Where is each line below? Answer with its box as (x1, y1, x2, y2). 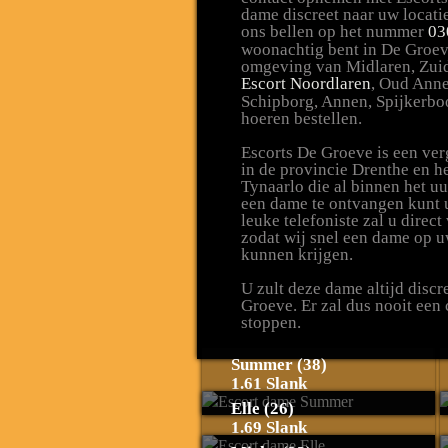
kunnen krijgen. (241, 245, 353, 264)
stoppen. (241, 313, 301, 332)
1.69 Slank (231, 418, 307, 437)
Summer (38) (231, 355, 327, 374)
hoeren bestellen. (241, 109, 362, 128)
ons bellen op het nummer (241, 22, 428, 41)
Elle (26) (231, 399, 294, 418)
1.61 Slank (231, 374, 307, 393)
